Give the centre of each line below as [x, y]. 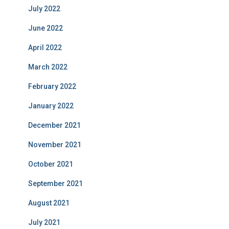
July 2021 [44, 223]
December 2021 [54, 125]
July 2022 [44, 9]
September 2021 [55, 184]
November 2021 [55, 145]
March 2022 [48, 67]
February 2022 [52, 87]
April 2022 [45, 48]
